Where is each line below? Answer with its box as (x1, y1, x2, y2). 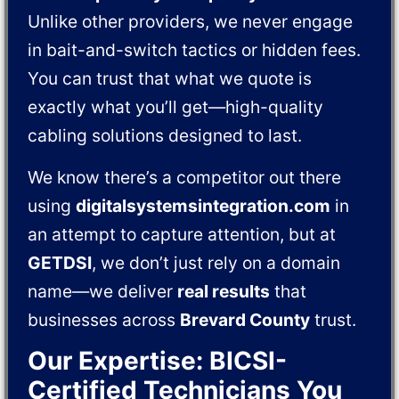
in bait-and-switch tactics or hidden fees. (28, 39, 362, 61)
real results (177, 280, 271, 302)
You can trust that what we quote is (28, 68, 313, 90)
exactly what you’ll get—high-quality (28, 96, 324, 118)
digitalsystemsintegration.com (76, 194, 331, 216)
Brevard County (180, 308, 311, 330)
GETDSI (28, 251, 93, 273)
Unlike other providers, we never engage (28, 11, 354, 33)
